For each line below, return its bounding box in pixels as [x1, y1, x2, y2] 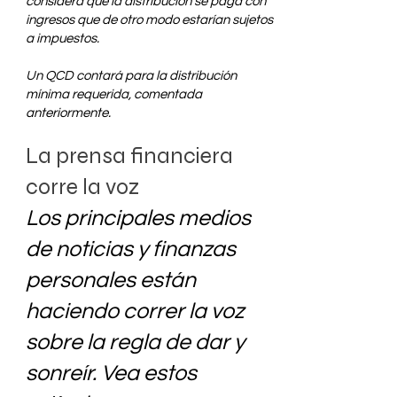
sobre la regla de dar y [26, 331, 245, 354]
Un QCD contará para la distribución [26, 69, 237, 82]
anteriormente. [26, 106, 111, 120]
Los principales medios [26, 206, 251, 230]
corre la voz [26, 174, 139, 200]
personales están [26, 269, 196, 292]
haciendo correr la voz [26, 300, 244, 323]
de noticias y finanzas [26, 237, 236, 261]
